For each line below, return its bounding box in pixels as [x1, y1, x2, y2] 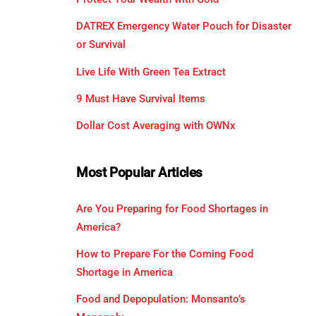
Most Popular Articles [75, 164, 202, 181]
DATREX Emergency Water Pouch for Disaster [75, 20, 291, 33]
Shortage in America [75, 265, 173, 279]
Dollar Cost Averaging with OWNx [75, 119, 236, 132]
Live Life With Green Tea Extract [75, 65, 226, 78]
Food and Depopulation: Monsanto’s [75, 292, 245, 305]
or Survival [75, 38, 126, 51]
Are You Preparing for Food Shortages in [75, 202, 268, 215]
